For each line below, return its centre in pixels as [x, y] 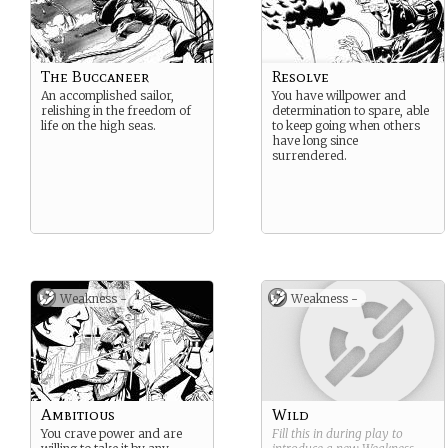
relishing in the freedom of [116, 110]
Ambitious [78, 414]
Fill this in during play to [337, 433]
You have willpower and [339, 95]
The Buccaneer [95, 76]
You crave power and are [111, 433]
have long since [315, 140]
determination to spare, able [350, 110]
